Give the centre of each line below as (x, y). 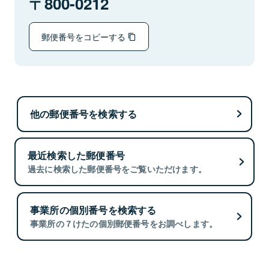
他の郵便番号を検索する (84, 113)
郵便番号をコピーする (85, 36)
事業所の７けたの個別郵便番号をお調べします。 (124, 223)
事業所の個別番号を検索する (93, 210)
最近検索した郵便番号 (76, 156)
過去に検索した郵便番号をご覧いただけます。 (117, 169)
